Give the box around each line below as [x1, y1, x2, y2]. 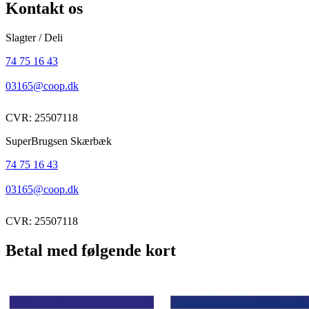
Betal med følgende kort [6, 241, 176, 259]
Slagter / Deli [6, 31, 63, 43]
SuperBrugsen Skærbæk [6, 134, 112, 147]
